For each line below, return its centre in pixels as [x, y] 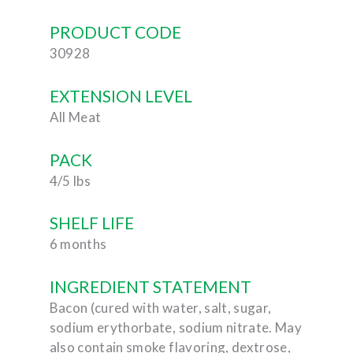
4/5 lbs [70, 180]
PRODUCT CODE [115, 32]
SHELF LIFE [91, 223]
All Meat [75, 117]
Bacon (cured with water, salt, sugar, [160, 308]
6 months [78, 244]
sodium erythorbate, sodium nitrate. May [175, 327]
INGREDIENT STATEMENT [150, 286]
